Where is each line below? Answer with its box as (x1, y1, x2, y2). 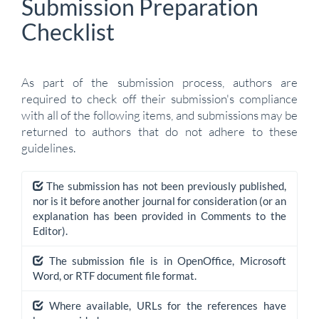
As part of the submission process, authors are (21, 75, 298, 90)
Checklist (21, 18, 115, 46)
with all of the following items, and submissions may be (21, 108, 298, 122)
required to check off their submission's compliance (21, 91, 298, 106)
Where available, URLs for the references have (48, 299, 287, 312)
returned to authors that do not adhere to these (21, 124, 298, 139)
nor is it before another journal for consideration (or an (33, 194, 286, 207)
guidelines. (21, 140, 75, 155)
